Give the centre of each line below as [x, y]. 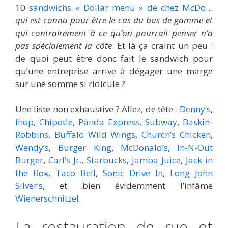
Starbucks [107, 160]
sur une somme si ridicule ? [70, 83]
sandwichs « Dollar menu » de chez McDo [117, 7]
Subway [161, 122]
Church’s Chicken [176, 135]
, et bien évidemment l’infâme [128, 186]
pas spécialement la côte [64, 45]
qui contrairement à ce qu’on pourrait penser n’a [114, 33]
